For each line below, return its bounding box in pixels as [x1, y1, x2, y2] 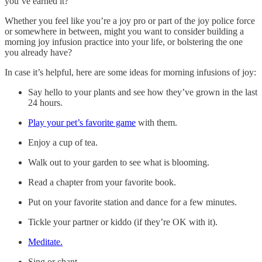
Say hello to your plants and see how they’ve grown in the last [28, 87, 257, 97]
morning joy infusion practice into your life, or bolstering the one [5, 36, 243, 47]
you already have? [5, 47, 72, 57]
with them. [136, 117, 177, 127]
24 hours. [28, 97, 63, 108]
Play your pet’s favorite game [28, 117, 136, 127]
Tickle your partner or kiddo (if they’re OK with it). [28, 216, 218, 227]
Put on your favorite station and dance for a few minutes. [28, 196, 237, 207]
